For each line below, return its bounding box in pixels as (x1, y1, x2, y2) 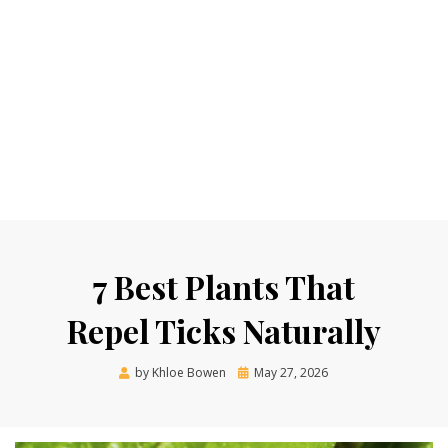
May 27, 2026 (254, 364, 329, 382)
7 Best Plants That (92, 265, 355, 309)
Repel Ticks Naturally (66, 309, 381, 353)
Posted (237, 363, 278, 381)
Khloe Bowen (152, 364, 227, 382)
